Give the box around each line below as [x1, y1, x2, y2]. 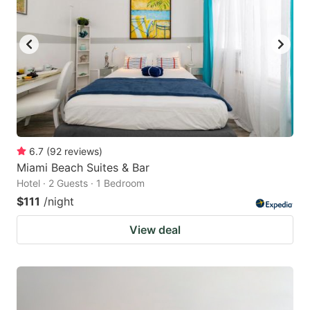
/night [44, 194, 74, 208]
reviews [64, 145, 99, 157]
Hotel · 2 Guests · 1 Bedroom [17, 176, 145, 189]
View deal [129, 222, 181, 237]
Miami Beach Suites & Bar [17, 160, 149, 174]
